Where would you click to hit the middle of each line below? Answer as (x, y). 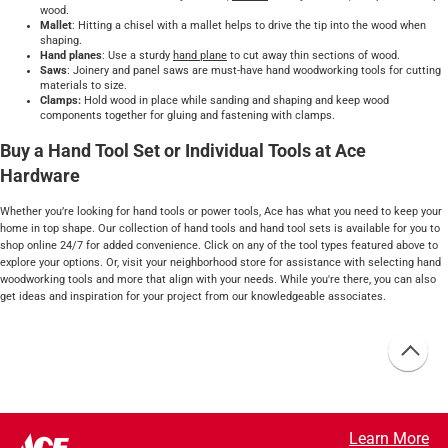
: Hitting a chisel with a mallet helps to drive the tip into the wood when (249, 25)
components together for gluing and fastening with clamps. (187, 115)
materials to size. (83, 85)
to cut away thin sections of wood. (313, 55)
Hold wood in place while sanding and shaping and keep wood (235, 100)
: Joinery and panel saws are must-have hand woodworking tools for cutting (254, 70)
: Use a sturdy (137, 55)
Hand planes (71, 55)
